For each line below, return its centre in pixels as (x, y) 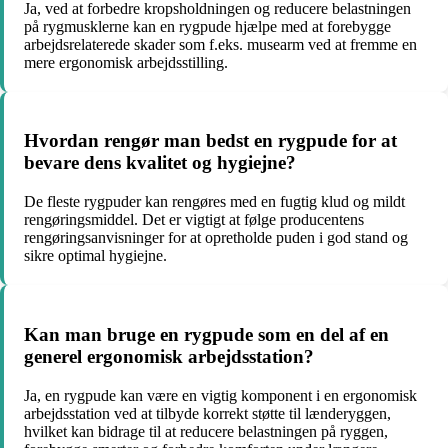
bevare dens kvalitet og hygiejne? (160, 163)
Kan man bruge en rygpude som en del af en (206, 334)
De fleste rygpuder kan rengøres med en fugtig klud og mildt (214, 202)
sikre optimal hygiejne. (95, 256)
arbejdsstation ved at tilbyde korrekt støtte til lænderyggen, (207, 413)
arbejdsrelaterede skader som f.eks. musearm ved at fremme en (220, 44)
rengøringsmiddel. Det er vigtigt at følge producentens (194, 220)
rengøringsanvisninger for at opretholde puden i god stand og (216, 238)
